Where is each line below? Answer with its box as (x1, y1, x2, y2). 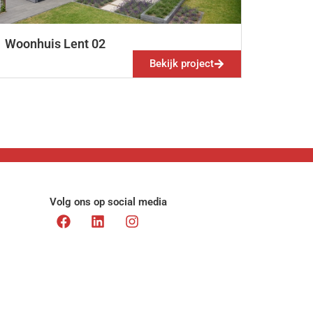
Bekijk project (150, 57, 214, 70)
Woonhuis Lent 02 (5, 36, 105, 51)
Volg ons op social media (50, 195, 167, 208)
